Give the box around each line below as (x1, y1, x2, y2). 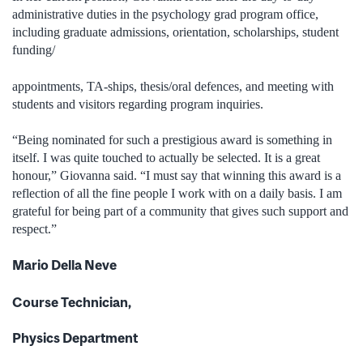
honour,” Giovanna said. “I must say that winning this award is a (12, 169, 341, 183)
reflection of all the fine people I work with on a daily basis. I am (12, 186, 342, 201)
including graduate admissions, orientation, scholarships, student (12, 25, 339, 40)
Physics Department (12, 330, 138, 347)
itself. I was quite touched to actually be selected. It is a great (12, 151, 320, 165)
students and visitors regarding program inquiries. (12, 96, 263, 111)
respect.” (12, 222, 57, 237)
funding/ (12, 43, 55, 58)
